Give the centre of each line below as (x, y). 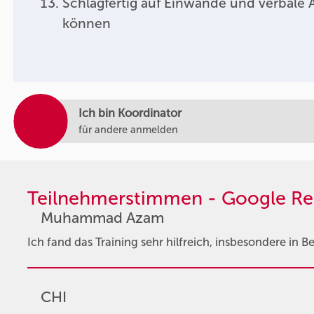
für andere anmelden (129, 129)
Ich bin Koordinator (130, 113)
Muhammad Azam (102, 218)
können (86, 23)
